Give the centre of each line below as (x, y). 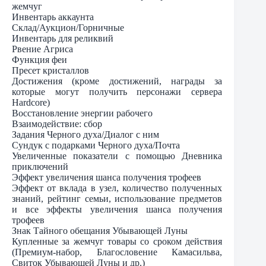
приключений (40, 166)
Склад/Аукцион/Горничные (68, 27)
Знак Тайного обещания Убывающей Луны (100, 230)
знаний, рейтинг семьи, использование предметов (117, 198)
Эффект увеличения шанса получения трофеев (107, 177)
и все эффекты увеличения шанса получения (117, 209)
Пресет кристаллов (50, 70)
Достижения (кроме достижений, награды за (117, 81)
